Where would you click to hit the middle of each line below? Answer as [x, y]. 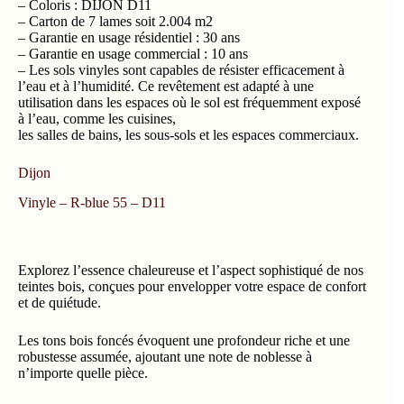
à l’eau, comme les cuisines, [97, 118]
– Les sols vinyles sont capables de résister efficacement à [181, 69]
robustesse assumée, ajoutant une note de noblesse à [165, 356]
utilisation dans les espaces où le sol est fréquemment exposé [189, 102]
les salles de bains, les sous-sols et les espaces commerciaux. [188, 134]
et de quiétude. [60, 302]
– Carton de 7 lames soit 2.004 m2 [115, 21]
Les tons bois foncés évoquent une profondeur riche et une [184, 340]
